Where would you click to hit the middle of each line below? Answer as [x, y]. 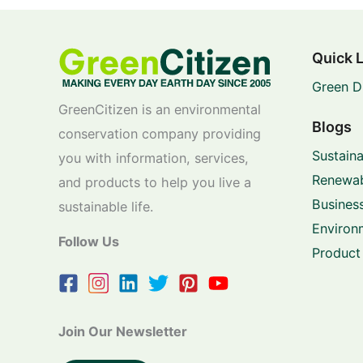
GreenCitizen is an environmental [160, 109]
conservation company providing [160, 133]
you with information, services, [154, 158]
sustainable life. [106, 206]
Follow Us [89, 241]
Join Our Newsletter [123, 331]
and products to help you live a [155, 182]
